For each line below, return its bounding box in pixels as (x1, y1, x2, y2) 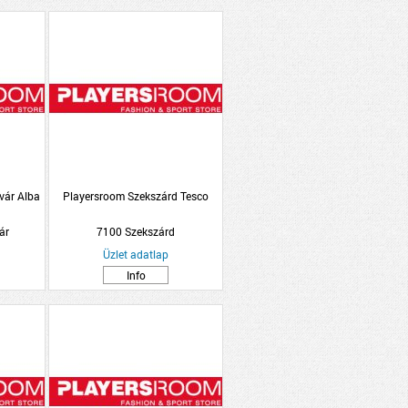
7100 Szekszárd (97, 224, 175, 239)
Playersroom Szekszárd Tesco (63, 189, 209, 203)
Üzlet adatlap (103, 247, 168, 261)
